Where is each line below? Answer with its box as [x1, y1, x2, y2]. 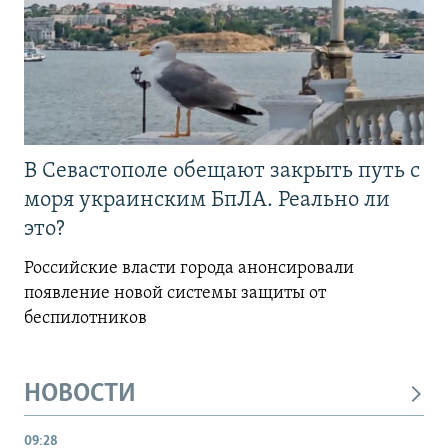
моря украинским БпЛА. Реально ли [24, 188, 390, 212]
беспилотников [24, 308, 147, 328]
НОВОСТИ [24, 380, 136, 408]
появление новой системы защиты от [24, 283, 326, 303]
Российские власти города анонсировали [24, 258, 354, 278]
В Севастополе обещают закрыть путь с [24, 159, 420, 183]
